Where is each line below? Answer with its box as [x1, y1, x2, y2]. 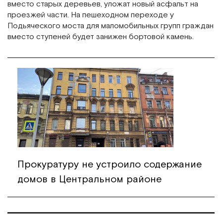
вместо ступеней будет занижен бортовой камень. [7, 31, 194, 42]
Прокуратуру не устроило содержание [17, 158, 202, 171]
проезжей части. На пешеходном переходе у [7, 9, 174, 20]
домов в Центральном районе [17, 172, 162, 186]
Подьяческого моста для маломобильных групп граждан [7, 20, 214, 31]
